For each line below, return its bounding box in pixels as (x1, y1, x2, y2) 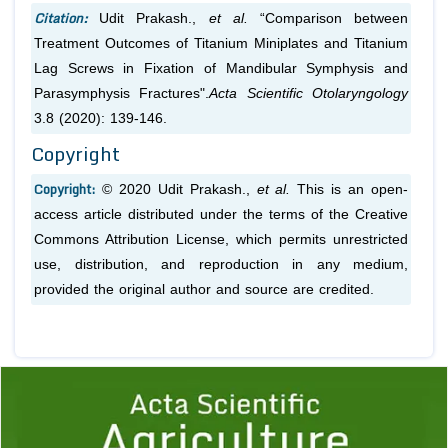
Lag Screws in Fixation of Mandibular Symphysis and (34, 60, 408, 76)
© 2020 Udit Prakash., (101, 181, 257, 197)
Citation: (34, 6, 88, 29)
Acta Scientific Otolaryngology (209, 85, 409, 101)
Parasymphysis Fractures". (34, 85, 210, 101)
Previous (40, 365, 95, 386)
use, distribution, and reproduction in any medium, (34, 256, 408, 272)
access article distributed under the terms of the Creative (34, 206, 408, 222)
